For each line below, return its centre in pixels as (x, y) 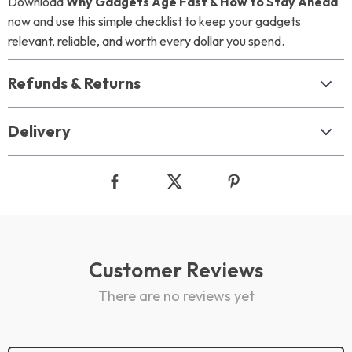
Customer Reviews (176, 270)
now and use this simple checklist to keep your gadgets (154, 21)
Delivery (39, 131)
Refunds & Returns (74, 83)
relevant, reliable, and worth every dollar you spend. (146, 41)
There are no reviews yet (176, 296)
